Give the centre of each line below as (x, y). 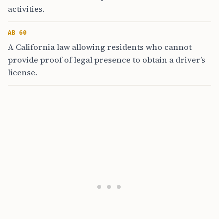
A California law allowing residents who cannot (100, 47)
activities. (26, 9)
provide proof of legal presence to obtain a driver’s (107, 60)
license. (22, 72)
